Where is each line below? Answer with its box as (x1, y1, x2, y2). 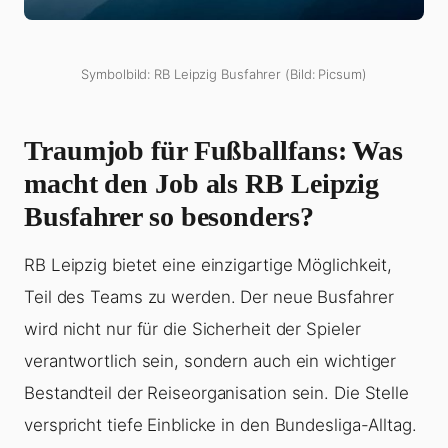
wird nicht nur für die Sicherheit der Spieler (24, 319, 361, 340)
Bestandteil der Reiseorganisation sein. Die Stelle (24, 383, 409, 404)
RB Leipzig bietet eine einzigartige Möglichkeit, (24, 255, 393, 276)
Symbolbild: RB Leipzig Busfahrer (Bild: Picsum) (81, 66, 367, 83)
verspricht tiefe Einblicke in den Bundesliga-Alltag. (24, 415, 417, 436)
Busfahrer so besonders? (24, 201, 314, 233)
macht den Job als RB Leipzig (24, 168, 380, 200)
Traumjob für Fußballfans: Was (24, 135, 404, 167)
